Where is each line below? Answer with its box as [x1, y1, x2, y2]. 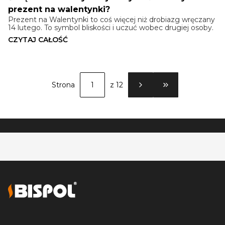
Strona [52, 80, 75, 90]
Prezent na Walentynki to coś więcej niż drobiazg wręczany [8, 15, 215, 25]
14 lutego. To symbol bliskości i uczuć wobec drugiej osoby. [8, 23, 213, 33]
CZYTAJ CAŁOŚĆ [8, 35, 68, 45]
